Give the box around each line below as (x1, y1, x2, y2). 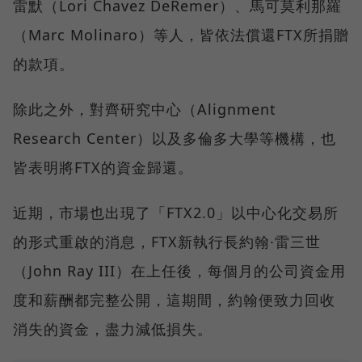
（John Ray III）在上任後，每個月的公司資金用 (13, 261, 346, 281)
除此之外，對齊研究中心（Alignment (13, 99, 276, 120)
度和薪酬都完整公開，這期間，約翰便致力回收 (13, 290, 335, 310)
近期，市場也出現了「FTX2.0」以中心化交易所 (13, 203, 339, 223)
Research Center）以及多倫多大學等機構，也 (13, 128, 336, 149)
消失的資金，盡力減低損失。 (13, 319, 213, 339)
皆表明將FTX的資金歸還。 (13, 158, 193, 178)
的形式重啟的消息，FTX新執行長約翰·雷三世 (13, 232, 321, 252)
